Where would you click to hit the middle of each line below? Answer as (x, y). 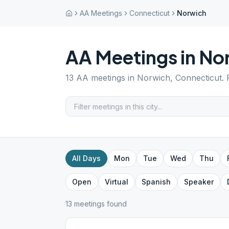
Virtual (117, 182)
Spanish (156, 182)
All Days (86, 158)
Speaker (199, 182)
